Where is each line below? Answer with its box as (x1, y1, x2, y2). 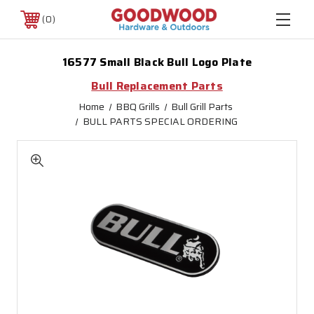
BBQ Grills (116, 99, 160, 114)
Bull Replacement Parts (91, 77, 223, 95)
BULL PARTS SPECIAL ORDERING (82, 114, 238, 129)
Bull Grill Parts (171, 99, 233, 114)
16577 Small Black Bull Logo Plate (62, 53, 252, 71)
